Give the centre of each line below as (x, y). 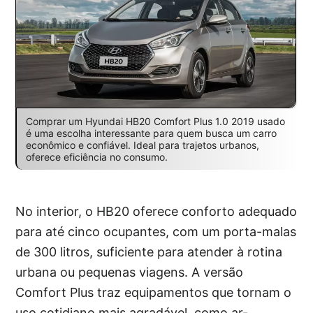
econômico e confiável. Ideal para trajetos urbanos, (142, 145)
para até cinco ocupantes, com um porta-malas (156, 232)
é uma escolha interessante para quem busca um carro (151, 133)
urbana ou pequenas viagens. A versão (130, 272)
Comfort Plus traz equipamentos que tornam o (154, 293)
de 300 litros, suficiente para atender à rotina (149, 252)
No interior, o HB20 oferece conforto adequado (156, 212)
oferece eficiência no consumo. (96, 157)
